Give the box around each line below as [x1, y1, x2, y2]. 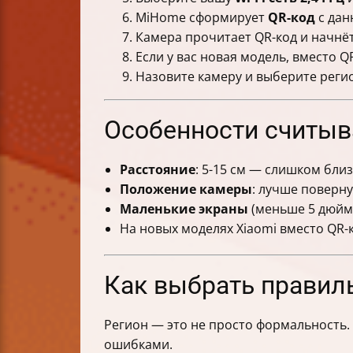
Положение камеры [120, 180, 252, 199]
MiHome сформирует [136, 9, 268, 27]
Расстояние [120, 161, 195, 179]
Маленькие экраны [120, 200, 248, 218]
